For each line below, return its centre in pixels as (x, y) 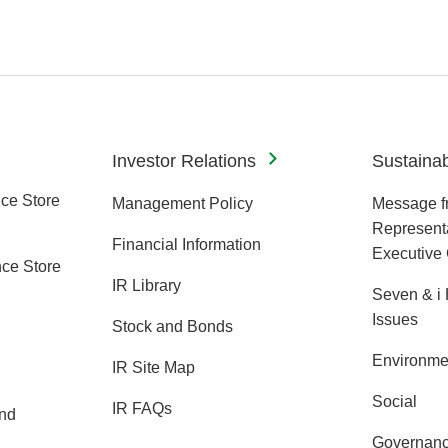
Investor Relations (184, 160)
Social (394, 401)
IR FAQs (142, 408)
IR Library (146, 285)
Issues (395, 319)
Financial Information (186, 244)
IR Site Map (153, 367)
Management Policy (182, 203)
